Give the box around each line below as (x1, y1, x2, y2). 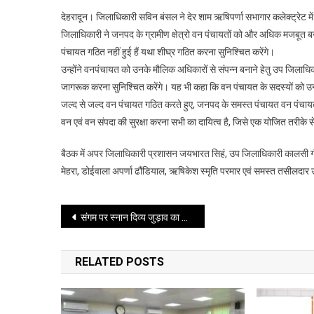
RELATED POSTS (75, 254, 164, 268)
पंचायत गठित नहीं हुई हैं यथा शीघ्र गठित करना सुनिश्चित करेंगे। (61, 46, 275, 57)
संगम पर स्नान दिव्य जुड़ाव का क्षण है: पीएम (81, 211, 182, 223)
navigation (60, 232, 161, 257)
